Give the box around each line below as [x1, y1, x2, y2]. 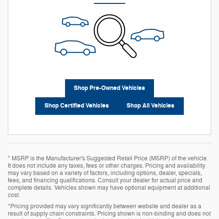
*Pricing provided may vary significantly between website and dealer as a [8, 202, 201, 210]
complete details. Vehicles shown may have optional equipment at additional [8, 183, 210, 192]
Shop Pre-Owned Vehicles [74, 84, 145, 92]
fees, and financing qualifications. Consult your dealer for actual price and [8, 176, 202, 184]
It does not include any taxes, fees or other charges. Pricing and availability [8, 161, 205, 170]
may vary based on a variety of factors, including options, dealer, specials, [8, 169, 202, 177]
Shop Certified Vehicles [44, 102, 109, 110]
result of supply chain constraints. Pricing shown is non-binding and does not [8, 209, 211, 218]
